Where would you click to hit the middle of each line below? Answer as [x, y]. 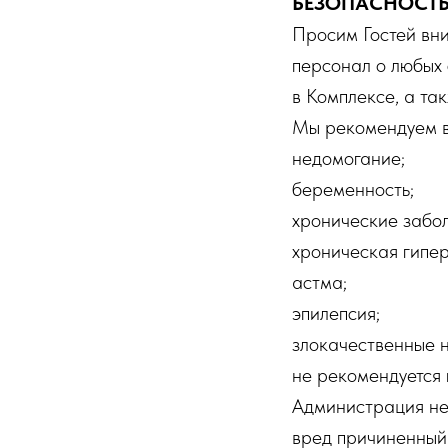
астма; [319, 282]
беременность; [353, 189]
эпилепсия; [336, 313]
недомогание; [348, 158]
